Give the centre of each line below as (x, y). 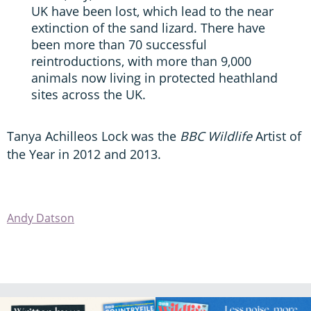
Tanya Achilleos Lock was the (93, 136)
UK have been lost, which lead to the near (152, 11)
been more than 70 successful (119, 45)
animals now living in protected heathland (154, 78)
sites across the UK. (89, 95)
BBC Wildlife (216, 136)
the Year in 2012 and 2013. (84, 154)
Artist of (277, 136)
